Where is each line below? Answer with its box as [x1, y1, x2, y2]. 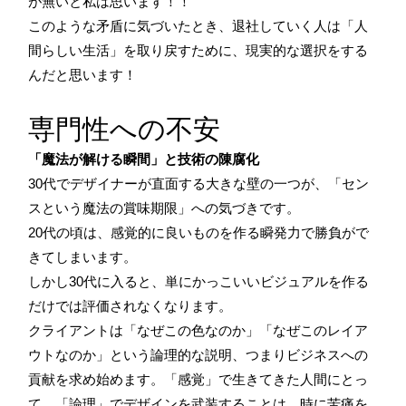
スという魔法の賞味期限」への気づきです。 [28, 199, 300, 216]
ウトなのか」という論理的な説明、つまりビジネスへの [28, 346, 368, 362]
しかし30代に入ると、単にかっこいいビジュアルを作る [28, 273, 369, 289]
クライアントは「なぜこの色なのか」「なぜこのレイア [28, 322, 368, 338]
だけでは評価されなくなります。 [28, 297, 232, 314]
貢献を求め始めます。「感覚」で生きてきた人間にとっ [28, 371, 368, 387]
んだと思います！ [28, 66, 137, 82]
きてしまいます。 [28, 248, 137, 265]
